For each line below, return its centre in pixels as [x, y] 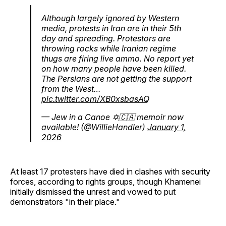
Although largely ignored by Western [110, 18]
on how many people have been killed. [114, 69]
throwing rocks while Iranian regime [109, 49]
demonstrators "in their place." [65, 202]
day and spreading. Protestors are [106, 39]
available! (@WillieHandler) [94, 127]
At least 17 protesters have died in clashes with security [110, 172]
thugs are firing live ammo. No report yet [118, 59]
